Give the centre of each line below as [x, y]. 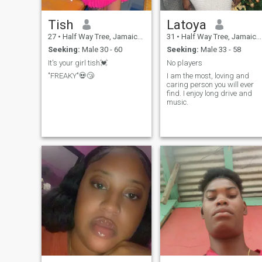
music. [177, 102]
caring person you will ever [210, 85]
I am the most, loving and [208, 76]
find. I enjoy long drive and [209, 94]
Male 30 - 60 [101, 50]
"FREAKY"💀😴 [73, 76]
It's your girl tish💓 [77, 63]
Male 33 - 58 [220, 50]
